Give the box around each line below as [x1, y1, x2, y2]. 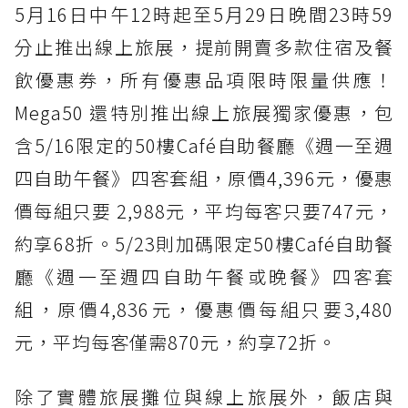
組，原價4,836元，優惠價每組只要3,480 [15, 295, 393, 322]
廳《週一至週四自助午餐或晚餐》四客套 [15, 262, 393, 290]
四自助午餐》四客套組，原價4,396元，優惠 [15, 164, 393, 191]
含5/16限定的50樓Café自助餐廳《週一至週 [15, 131, 393, 158]
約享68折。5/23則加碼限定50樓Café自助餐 [15, 229, 393, 257]
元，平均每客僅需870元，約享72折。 [15, 328, 337, 355]
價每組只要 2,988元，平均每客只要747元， [15, 197, 393, 224]
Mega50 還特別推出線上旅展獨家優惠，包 [15, 98, 393, 126]
